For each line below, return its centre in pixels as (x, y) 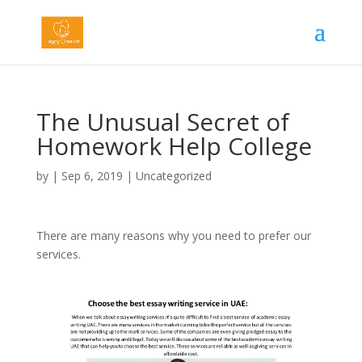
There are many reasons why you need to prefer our (173, 236)
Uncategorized (173, 176)
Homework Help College (174, 146)
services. (58, 254)
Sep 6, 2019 (92, 176)
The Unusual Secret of (162, 122)
